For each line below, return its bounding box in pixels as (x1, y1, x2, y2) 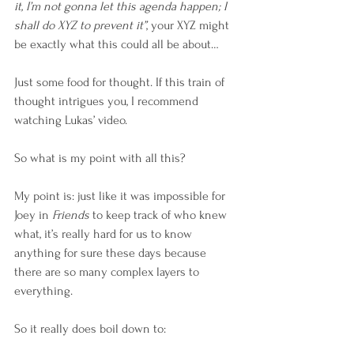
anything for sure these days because (14, 246, 209, 260)
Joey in (14, 208, 52, 222)
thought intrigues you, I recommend (14, 94, 201, 108)
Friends (52, 208, 89, 222)
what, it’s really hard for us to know (14, 227, 195, 241)
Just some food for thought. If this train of (14, 75, 228, 89)
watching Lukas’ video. (14, 113, 127, 127)
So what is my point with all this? (14, 151, 186, 165)
